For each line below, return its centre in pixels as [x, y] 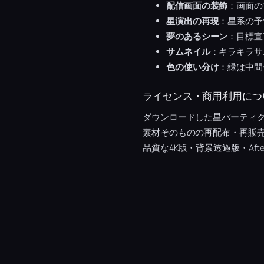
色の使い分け [193, 67]
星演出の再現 [193, 21]
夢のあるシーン [197, 36]
